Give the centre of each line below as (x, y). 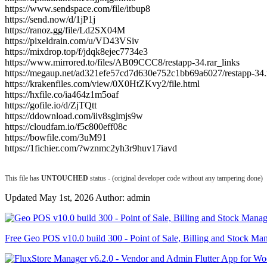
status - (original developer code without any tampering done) (176, 178)
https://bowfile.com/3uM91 (56, 137)
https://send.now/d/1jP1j (50, 19)
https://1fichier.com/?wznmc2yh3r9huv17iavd (91, 148)
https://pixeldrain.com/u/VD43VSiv (72, 41)
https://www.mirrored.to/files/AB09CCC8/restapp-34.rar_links (122, 62)
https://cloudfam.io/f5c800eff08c (66, 126)
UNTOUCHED (65, 178)
